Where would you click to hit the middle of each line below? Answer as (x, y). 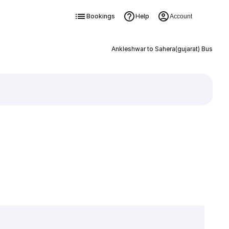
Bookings (100, 16)
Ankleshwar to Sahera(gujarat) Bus (162, 49)
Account (181, 16)
